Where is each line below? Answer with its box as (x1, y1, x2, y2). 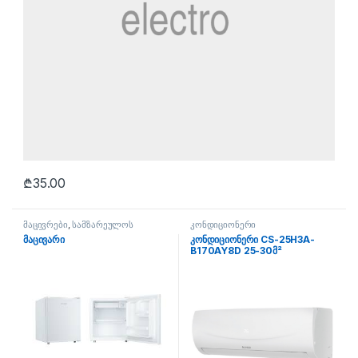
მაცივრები (23, 218, 68, 230)
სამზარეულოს (72, 218, 133, 230)
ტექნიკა (23, 227, 58, 239)
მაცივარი (23, 233, 65, 245)
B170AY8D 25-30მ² (190, 244, 282, 257)
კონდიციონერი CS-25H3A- (190, 233, 315, 245)
